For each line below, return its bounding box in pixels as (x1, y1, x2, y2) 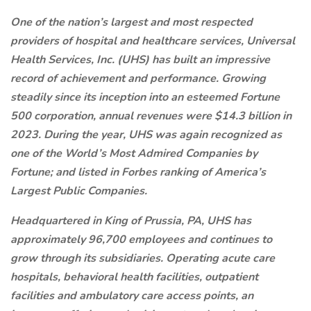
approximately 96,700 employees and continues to (10, 232, 272, 247)
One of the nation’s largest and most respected (10, 15, 253, 30)
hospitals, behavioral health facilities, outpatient (10, 269, 258, 285)
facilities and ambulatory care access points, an (10, 288, 253, 303)
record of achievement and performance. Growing (10, 71, 266, 86)
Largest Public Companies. (10, 183, 147, 199)
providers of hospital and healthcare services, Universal (10, 33, 295, 49)
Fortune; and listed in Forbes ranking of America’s (10, 165, 266, 180)
